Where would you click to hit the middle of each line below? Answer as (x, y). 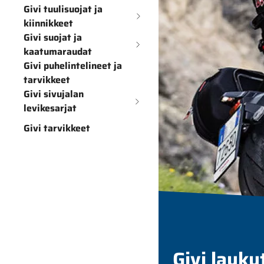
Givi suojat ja (53, 37)
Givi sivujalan (54, 94)
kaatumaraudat (58, 52)
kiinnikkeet (48, 23)
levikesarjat (50, 108)
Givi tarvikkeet (57, 128)
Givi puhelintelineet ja (73, 66)
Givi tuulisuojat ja (63, 9)
